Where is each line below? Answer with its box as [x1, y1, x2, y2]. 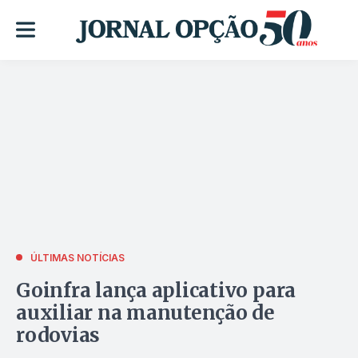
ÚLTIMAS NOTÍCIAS [30, 251, 125, 264]
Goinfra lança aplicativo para [16, 277, 296, 303]
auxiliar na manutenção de [16, 300, 276, 325]
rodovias [16, 322, 101, 348]
